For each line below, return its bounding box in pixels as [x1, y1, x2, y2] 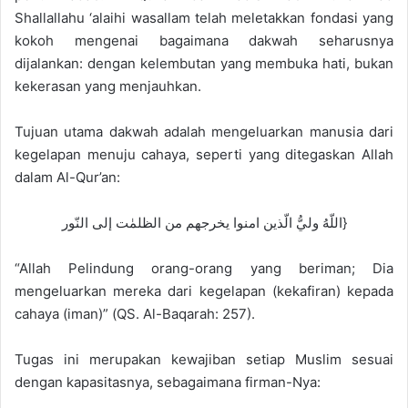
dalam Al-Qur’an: [15, 168, 120, 186]
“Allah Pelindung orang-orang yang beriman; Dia [15, 259, 393, 277]
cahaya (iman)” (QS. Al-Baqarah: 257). [15, 304, 255, 322]
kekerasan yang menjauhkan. [15, 76, 201, 95]
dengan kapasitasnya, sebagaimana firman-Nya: [15, 372, 321, 391]
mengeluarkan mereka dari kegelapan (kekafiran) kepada [15, 281, 393, 300]
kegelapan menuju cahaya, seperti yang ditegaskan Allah [15, 145, 393, 163]
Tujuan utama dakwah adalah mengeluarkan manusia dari [15, 122, 393, 140]
